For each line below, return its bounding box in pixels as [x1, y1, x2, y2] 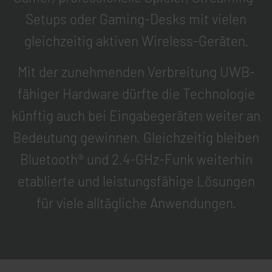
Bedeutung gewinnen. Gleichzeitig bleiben [13, 129, 259, 146]
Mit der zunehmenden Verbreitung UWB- [17, 63, 255, 81]
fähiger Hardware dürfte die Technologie [17, 85, 255, 103]
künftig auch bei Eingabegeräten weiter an [12, 107, 260, 124]
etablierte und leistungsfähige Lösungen [17, 172, 255, 190]
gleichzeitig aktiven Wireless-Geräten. [24, 32, 248, 50]
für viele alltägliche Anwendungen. [36, 194, 236, 212]
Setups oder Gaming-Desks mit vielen [25, 10, 246, 28]
